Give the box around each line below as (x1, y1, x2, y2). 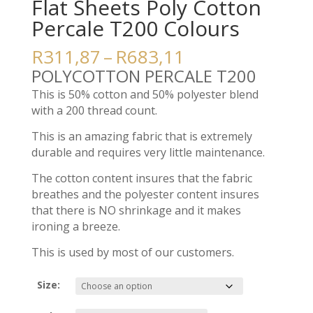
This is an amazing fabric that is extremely (31, 129, 252, 145)
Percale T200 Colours (31, 14, 240, 43)
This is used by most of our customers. (31, 245, 234, 261)
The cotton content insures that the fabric (31, 170, 252, 187)
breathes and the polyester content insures (31, 187, 259, 203)
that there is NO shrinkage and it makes (31, 203, 241, 219)
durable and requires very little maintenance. (31, 145, 268, 161)
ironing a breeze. (31, 219, 120, 235)
